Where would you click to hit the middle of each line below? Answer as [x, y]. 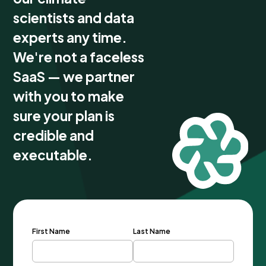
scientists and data [74, 18]
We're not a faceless [79, 57]
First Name [51, 232]
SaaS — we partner [74, 77]
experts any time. [70, 38]
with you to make [69, 96]
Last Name [152, 232]
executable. [53, 155]
